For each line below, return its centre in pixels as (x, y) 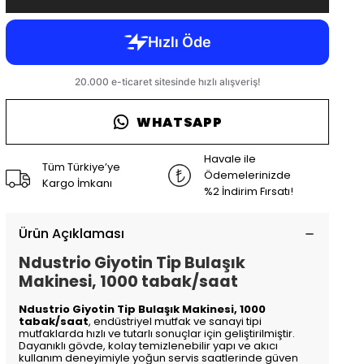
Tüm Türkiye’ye (82, 167)
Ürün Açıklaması (72, 234)
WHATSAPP (180, 122)
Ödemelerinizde (248, 175)
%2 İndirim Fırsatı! (249, 191)
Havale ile (230, 159)
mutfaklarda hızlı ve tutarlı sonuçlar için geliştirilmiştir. (157, 334)
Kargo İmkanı (78, 183)
